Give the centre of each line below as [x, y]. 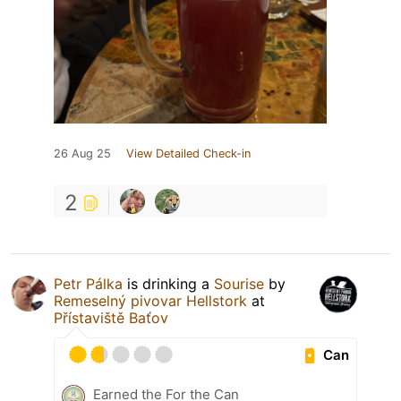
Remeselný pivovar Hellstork [150, 301]
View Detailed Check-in [188, 154]
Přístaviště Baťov [111, 318]
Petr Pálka [88, 284]
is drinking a [168, 284]
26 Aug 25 [82, 154]
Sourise [239, 284]
